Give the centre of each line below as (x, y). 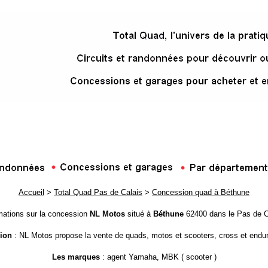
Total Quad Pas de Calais (98, 192)
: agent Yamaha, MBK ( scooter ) (158, 257)
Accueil (31, 192)
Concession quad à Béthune (201, 192)
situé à (139, 214)
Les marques (76, 257)
